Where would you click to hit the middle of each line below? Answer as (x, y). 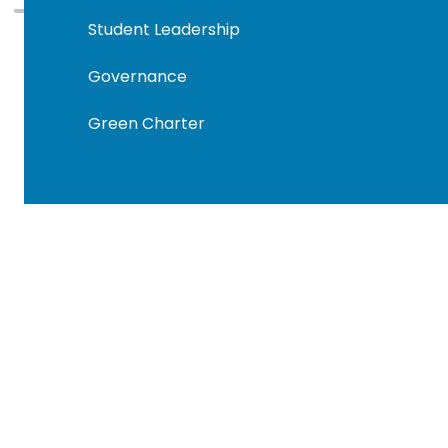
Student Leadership (163, 29)
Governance (137, 76)
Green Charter (146, 123)
